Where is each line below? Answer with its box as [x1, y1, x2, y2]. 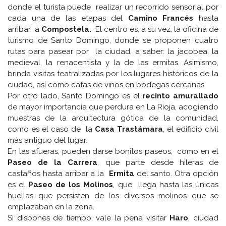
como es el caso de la [8, 124, 95, 134]
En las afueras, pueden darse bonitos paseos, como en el [8, 146, 218, 156]
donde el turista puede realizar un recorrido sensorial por [8, 2, 218, 12]
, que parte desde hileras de [97, 157, 218, 167]
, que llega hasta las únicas [113, 180, 219, 189]
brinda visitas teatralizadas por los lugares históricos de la [8, 69, 218, 78]
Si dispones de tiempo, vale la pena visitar [8, 213, 166, 222]
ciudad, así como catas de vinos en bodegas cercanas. [8, 80, 206, 89]
